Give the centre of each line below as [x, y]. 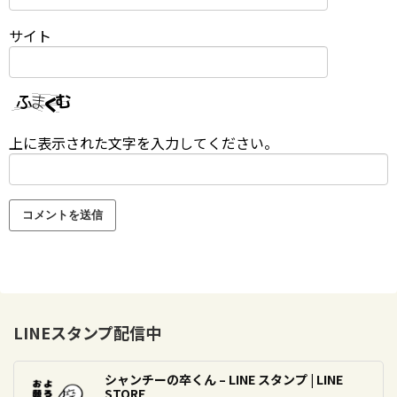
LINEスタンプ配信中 [87, 332]
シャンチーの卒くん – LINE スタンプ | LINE [224, 379]
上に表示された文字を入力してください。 [144, 142]
